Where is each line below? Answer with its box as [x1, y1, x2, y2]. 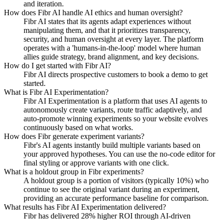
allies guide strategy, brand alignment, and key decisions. [24, 52, 199, 61]
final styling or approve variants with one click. [24, 158, 169, 167]
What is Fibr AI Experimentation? [4, 87, 109, 96]
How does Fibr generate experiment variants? [4, 132, 144, 140]
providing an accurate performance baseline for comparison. [24, 193, 209, 202]
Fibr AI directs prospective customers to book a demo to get [24, 70, 208, 79]
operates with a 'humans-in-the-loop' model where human [24, 43, 201, 52]
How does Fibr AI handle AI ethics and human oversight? [4, 8, 183, 17]
